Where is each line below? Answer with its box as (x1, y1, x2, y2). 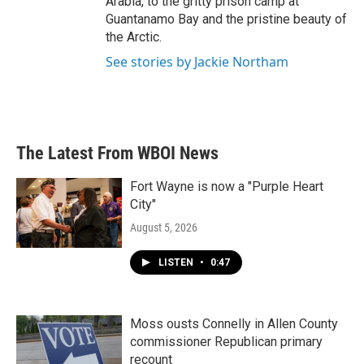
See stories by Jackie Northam (106, 53, 288, 71)
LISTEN (158, 257, 196, 268)
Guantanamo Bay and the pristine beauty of (106, 11, 347, 27)
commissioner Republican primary (130, 334, 323, 349)
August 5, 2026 (130, 221, 197, 234)
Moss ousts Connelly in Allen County (130, 316, 338, 331)
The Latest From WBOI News (16, 143, 219, 163)
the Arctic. (106, 29, 162, 45)
